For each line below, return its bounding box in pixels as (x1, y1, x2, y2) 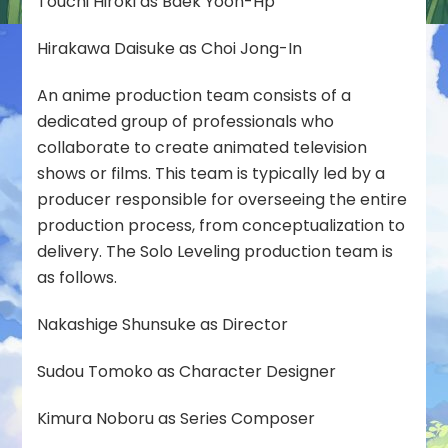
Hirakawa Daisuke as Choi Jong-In (37, 36, 303, 60)
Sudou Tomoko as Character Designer (37, 359, 341, 383)
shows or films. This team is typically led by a (37, 161, 386, 185)
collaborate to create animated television (37, 135, 368, 159)
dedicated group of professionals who (37, 109, 335, 133)
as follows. (37, 265, 118, 289)
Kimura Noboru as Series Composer (37, 406, 320, 430)
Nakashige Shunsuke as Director (37, 312, 293, 336)
